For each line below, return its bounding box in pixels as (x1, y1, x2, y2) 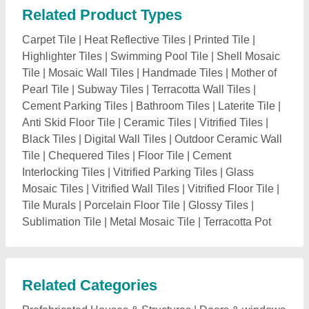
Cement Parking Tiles (22, 99, 128, 112)
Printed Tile (194, 33, 250, 46)
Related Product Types (22, 6, 182, 23)
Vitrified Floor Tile (188, 182, 274, 195)
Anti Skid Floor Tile (22, 116, 115, 128)
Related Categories (22, 276, 157, 294)
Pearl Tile (22, 83, 69, 95)
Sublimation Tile (22, 215, 101, 228)
